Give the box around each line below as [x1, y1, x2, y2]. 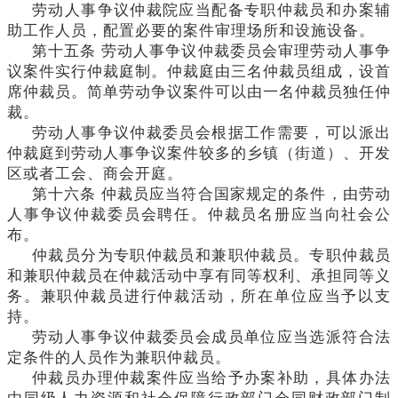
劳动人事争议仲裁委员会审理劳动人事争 [100, 42, 392, 60]
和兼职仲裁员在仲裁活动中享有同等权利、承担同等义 [7, 267, 391, 284]
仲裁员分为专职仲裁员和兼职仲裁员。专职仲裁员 [32, 246, 391, 264]
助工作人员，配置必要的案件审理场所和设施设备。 [7, 21, 375, 39]
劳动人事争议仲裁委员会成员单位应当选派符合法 [32, 328, 391, 346]
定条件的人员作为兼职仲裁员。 [7, 348, 231, 366]
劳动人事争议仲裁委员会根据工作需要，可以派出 [32, 123, 391, 141]
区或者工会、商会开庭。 [7, 164, 183, 182]
